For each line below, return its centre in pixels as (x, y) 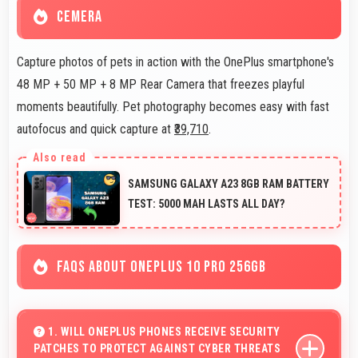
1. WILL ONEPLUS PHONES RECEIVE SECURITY (163, 331)
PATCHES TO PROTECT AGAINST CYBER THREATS (157, 348)
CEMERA (80, 17)
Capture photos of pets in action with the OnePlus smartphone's (175, 62)
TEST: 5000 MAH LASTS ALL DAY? (206, 204)
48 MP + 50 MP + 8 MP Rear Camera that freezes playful (161, 85)
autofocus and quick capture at (95, 129)
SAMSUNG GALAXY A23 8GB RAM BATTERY (229, 184)
